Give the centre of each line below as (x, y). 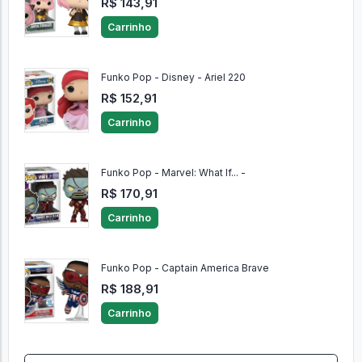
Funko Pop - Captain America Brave (185, 268)
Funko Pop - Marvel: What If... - (173, 173)
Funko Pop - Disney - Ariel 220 (173, 78)
